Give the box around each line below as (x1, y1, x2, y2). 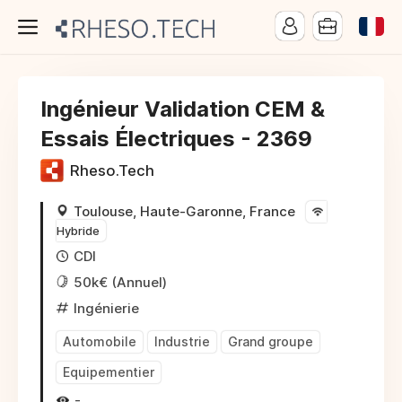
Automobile (63, 334, 136, 349)
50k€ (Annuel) (74, 274, 167, 291)
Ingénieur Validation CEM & (40, 96, 325, 122)
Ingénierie (74, 300, 139, 317)
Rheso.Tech (70, 162, 154, 180)
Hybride (57, 223, 100, 238)
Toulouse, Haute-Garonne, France (74, 203, 295, 220)
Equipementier (63, 364, 154, 380)
